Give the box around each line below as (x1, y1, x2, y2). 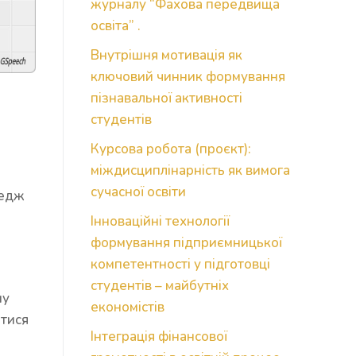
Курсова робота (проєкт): (90, 140, 251, 159)
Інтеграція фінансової (90, 327, 227, 346)
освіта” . (90, 16, 141, 35)
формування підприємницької (90, 234, 282, 253)
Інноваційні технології (90, 212, 230, 231)
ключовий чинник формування (90, 67, 285, 86)
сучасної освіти (90, 183, 186, 202)
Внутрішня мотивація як (90, 45, 242, 64)
